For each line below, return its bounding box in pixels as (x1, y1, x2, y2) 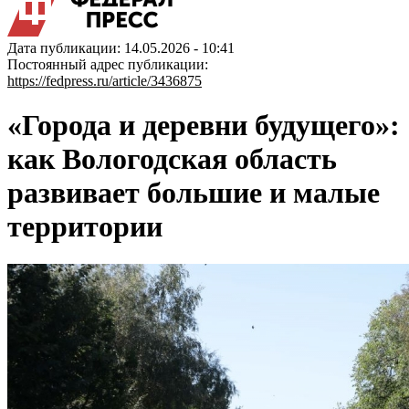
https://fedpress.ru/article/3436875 (7, 73, 202, 89)
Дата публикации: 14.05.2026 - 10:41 (7, 40, 235, 56)
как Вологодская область (7, 142, 337, 176)
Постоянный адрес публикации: (7, 57, 208, 72)
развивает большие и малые (7, 176, 380, 210)
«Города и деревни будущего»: (7, 109, 400, 142)
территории (7, 210, 163, 244)
